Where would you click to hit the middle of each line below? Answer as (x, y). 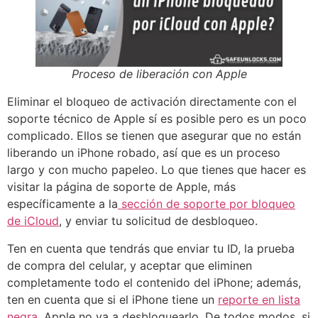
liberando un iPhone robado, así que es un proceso (144, 153)
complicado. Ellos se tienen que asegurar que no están (154, 136)
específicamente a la (62, 204)
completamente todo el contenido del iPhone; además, (154, 282)
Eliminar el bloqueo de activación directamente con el (152, 102)
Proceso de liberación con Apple (159, 74)
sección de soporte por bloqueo (207, 204)
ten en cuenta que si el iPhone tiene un (113, 299)
